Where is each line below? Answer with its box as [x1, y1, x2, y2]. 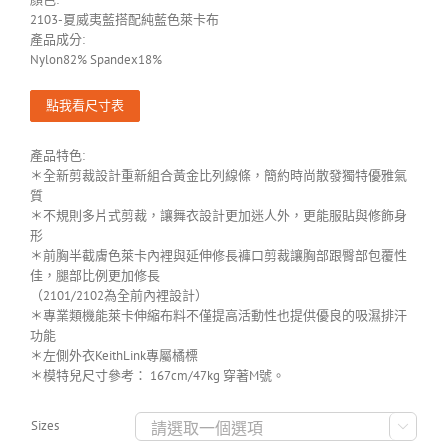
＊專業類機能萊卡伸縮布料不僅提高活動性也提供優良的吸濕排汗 [30, 307, 407, 325]
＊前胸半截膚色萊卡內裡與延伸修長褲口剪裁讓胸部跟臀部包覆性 [30, 247, 407, 265]
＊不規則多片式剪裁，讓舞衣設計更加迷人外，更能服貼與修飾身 [30, 207, 407, 225]
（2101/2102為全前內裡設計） [30, 287, 208, 305]
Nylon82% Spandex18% [30, 51, 162, 69]
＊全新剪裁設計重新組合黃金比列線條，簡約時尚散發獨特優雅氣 [30, 167, 407, 185]
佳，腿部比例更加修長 [30, 267, 160, 285]
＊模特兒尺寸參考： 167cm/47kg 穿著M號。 [30, 367, 285, 385]
